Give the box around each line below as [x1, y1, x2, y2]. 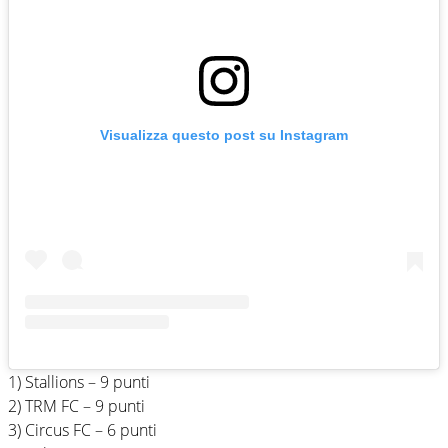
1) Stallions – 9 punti [8, 370, 150, 393]
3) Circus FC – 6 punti [8, 418, 157, 441]
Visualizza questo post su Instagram [100, 126, 348, 143]
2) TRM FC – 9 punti [8, 394, 145, 417]
